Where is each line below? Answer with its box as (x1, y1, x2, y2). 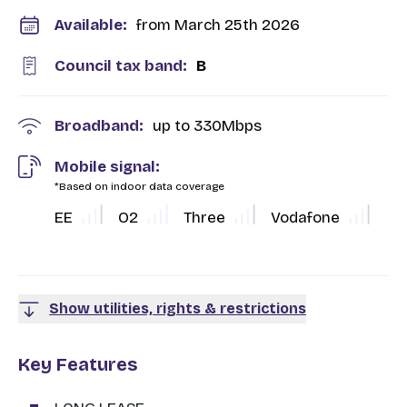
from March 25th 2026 (136, 15, 300, 35)
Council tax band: (55, 56, 187, 75)
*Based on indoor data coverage (55, 180, 224, 193)
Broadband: (55, 116, 144, 135)
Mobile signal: (55, 157, 160, 176)
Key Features (18, 352, 137, 375)
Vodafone (271, 207, 340, 227)
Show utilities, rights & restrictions (49, 299, 306, 317)
